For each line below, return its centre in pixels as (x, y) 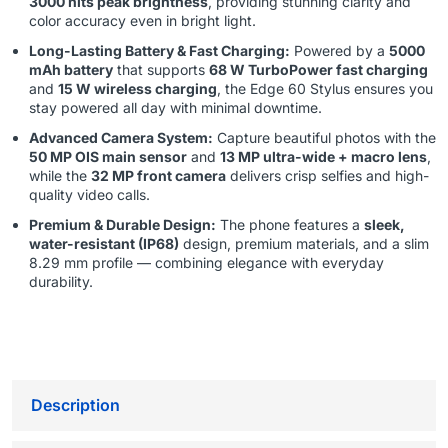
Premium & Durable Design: (122, 225)
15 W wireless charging (137, 89)
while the (60, 176)
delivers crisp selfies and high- (327, 176)
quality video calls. (89, 195)
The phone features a (290, 225)
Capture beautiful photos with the (324, 138)
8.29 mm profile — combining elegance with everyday (206, 263)
